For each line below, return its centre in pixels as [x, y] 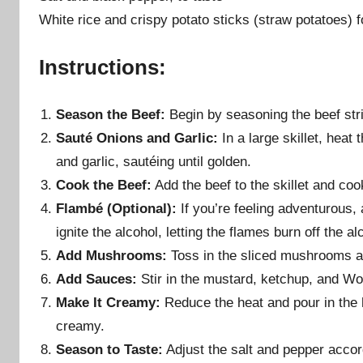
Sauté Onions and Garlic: [137, 138]
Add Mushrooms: [112, 255]
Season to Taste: [110, 349]
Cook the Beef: [104, 185]
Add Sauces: [97, 279]
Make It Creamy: [109, 302]
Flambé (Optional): [117, 208]
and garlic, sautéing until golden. [154, 161]
